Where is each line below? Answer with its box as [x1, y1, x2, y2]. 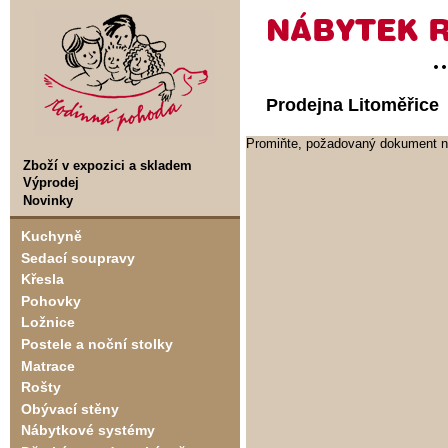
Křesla [20, 271, 64, 288]
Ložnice [20, 314, 75, 331]
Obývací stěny [20, 400, 119, 417]
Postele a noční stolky [20, 336, 173, 353]
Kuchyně [20, 228, 82, 245]
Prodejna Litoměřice [266, 95, 439, 115]
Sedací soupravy [20, 249, 135, 266]
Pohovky [20, 292, 81, 309]
